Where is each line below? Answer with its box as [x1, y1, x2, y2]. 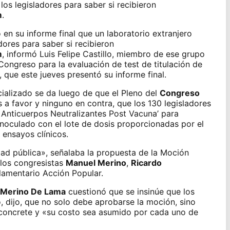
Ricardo [130, 157, 162, 168]
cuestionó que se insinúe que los [65, 186, 195, 197]
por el [178, 118, 204, 129]
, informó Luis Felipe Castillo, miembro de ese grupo [2, 48, 205, 59]
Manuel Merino [65, 157, 126, 168]
